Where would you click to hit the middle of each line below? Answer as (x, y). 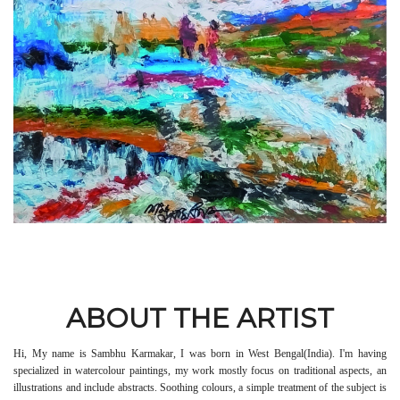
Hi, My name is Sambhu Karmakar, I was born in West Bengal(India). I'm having (200, 353)
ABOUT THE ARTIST (200, 318)
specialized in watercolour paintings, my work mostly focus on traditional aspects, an (200, 370)
